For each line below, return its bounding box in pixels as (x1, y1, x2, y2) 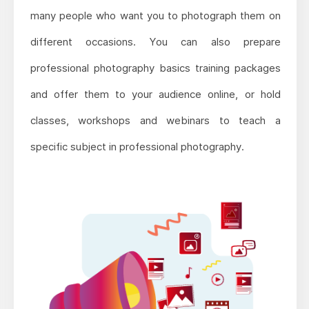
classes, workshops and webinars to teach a (30, 114, 281, 128)
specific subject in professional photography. (30, 140, 244, 154)
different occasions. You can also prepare (30, 35, 281, 49)
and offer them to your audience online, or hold (30, 88, 281, 101)
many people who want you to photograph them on (30, 9, 281, 23)
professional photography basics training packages (30, 61, 281, 75)
